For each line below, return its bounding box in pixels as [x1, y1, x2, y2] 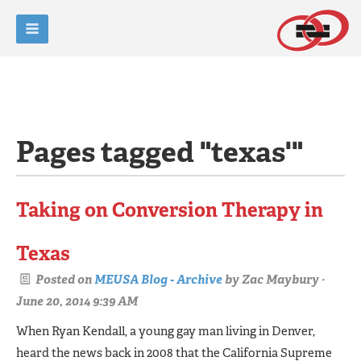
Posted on [33, 271, 94, 288]
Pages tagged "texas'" [16, 133, 303, 171]
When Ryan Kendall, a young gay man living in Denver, [16, 322, 315, 339]
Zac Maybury [242, 271, 319, 288]
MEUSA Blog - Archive [94, 271, 222, 288]
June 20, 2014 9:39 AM [16, 293, 138, 309]
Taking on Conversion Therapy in [16, 197, 323, 222]
